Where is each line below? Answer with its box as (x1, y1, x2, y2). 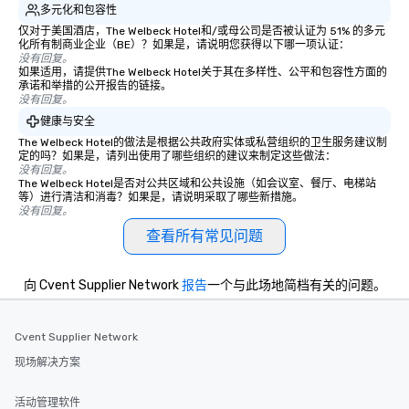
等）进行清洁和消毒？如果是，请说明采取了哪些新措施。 (18, 191, 303, 204)
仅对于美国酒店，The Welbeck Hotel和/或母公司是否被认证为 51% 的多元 (18, 25, 385, 37)
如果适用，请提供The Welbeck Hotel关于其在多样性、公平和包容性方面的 (18, 66, 387, 79)
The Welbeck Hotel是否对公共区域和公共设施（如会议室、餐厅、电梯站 (18, 177, 376, 190)
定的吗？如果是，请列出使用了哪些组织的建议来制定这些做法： (18, 150, 336, 163)
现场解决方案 (15, 356, 80, 369)
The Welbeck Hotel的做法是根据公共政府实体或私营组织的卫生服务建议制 (18, 136, 387, 149)
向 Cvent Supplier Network (23, 278, 182, 293)
